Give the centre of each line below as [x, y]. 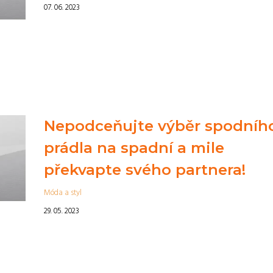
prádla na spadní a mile [134, 148]
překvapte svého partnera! [144, 170]
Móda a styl [62, 193]
